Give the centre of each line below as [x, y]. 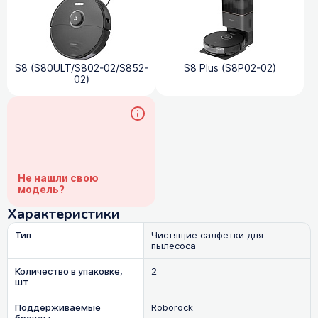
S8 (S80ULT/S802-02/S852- [81, 68]
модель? [41, 190]
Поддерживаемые [58, 307]
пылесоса [173, 246]
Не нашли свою [58, 178]
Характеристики [64, 214]
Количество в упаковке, [69, 271]
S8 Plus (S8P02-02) [230, 68]
